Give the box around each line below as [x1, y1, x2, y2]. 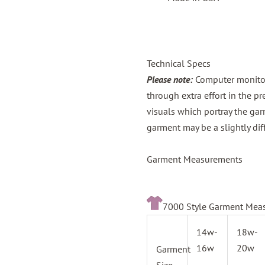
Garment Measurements [147, 153, 243, 165]
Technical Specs [147, 57, 211, 69]
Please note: [147, 73, 193, 85]
